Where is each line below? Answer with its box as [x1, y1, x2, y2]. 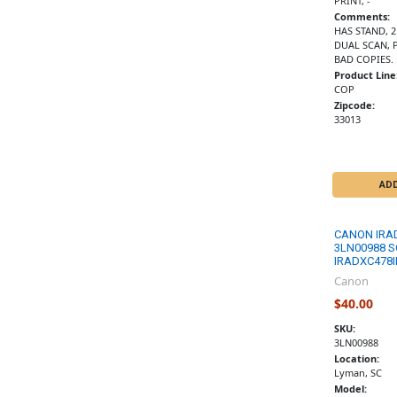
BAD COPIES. [333, 52, 393, 66]
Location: [333, 352, 379, 366]
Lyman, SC [333, 366, 382, 380]
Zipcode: [333, 98, 375, 113]
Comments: [333, 10, 390, 24]
